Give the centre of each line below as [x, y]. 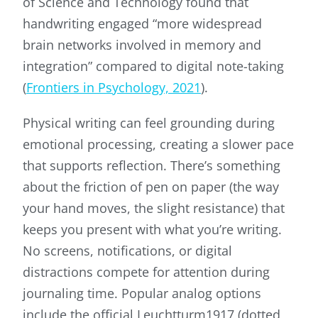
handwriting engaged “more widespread [142, 24]
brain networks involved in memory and [142, 45]
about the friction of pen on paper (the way [151, 187]
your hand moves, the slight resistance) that [154, 208]
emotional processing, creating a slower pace [158, 144]
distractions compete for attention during [146, 272]
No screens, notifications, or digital [127, 251]
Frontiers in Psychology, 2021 [114, 88]
